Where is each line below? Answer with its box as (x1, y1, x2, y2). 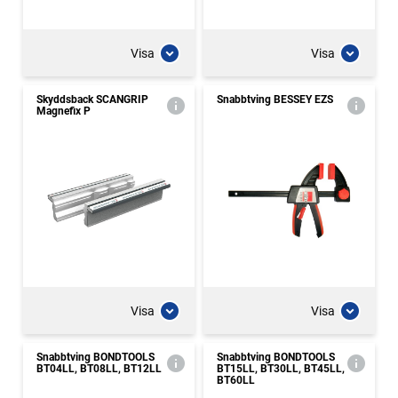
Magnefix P (36, 105, 91, 117)
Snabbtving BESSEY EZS (217, 93, 333, 106)
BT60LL (217, 374, 255, 386)
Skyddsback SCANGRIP (36, 93, 148, 106)
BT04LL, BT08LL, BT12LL (36, 362, 162, 375)
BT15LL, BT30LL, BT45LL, (217, 362, 345, 375)
